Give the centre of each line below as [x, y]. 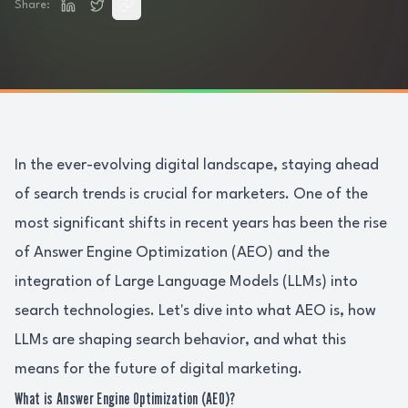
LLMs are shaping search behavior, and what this [180, 340]
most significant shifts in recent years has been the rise [201, 224]
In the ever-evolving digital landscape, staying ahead [197, 165]
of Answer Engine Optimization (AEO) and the [172, 253]
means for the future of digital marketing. [158, 369]
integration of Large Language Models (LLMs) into [186, 282]
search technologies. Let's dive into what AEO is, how [195, 311]
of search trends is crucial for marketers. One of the [191, 194]
